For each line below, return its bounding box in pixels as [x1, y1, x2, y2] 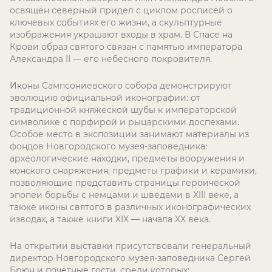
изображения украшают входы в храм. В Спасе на [10, 29, 233, 40]
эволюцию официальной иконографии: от [10, 92, 200, 103]
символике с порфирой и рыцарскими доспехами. [10, 117, 239, 127]
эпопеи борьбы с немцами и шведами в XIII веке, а [10, 189, 239, 200]
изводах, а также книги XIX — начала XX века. [10, 214, 211, 225]
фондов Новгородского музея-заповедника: [10, 141, 207, 152]
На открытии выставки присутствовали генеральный [10, 240, 251, 251]
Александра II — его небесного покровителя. [10, 53, 212, 64]
